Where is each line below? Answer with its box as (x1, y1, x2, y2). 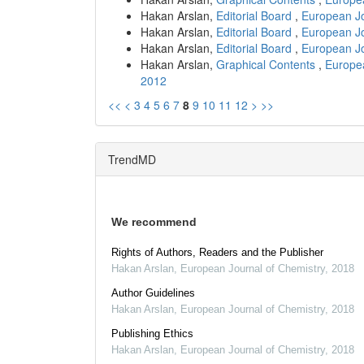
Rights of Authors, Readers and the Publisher (111, 245, 323, 258)
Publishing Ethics (111, 327, 193, 340)
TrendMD (108, 150, 156, 167)
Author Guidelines (111, 286, 195, 299)
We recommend (111, 214, 197, 228)
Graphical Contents (216, 55, 318, 72)
